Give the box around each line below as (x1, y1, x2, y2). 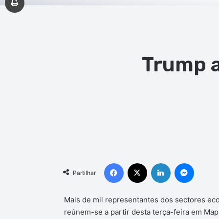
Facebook (123, 158, 153, 167)
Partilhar (72, 169, 96, 176)
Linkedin (170, 158, 196, 167)
